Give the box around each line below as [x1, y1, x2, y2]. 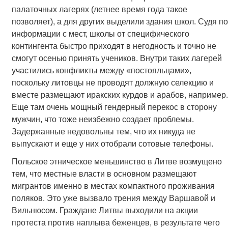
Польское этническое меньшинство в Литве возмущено [11, 157, 222, 166]
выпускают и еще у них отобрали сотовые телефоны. [11, 139, 213, 149]
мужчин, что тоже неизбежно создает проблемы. [11, 115, 194, 124]
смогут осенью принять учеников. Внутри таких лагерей [11, 54, 222, 63]
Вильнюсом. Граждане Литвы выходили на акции [11, 206, 198, 215]
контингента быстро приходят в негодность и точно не [11, 42, 216, 51]
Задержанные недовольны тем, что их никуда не [11, 127, 195, 136]
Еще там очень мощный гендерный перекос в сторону [11, 103, 217, 112]
